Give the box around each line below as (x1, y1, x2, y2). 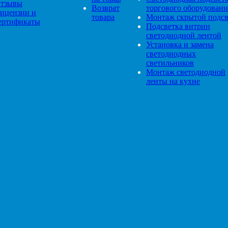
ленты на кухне (146, 77, 200, 85)
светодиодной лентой (146, 31, 221, 40)
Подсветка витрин (146, 22, 210, 31)
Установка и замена (146, 40, 214, 49)
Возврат (92, 4, 120, 12)
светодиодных (146, 49, 196, 58)
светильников (146, 59, 194, 67)
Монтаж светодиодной (146, 68, 225, 76)
